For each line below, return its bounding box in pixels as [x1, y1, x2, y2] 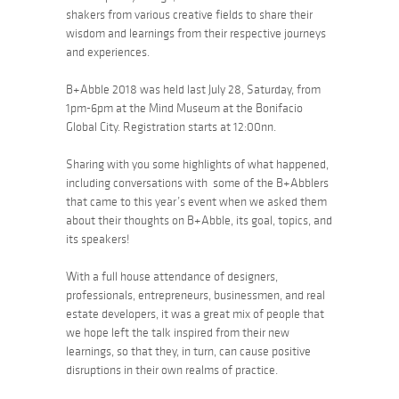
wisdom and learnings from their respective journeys [66, 26, 326, 40]
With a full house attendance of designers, [66, 269, 278, 283]
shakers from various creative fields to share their [66, 7, 313, 21]
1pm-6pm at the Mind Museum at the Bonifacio [66, 101, 303, 115]
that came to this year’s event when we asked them [66, 194, 327, 208]
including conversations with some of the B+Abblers [66, 175, 329, 190]
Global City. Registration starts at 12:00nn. [66, 119, 276, 134]
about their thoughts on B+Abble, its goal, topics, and [66, 213, 332, 227]
